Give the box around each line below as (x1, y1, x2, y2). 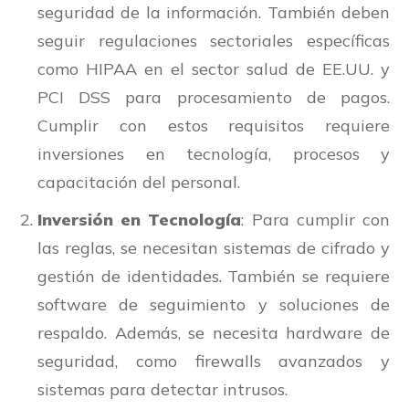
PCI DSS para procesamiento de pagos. (37, 87, 390, 109)
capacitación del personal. (37, 172, 240, 194)
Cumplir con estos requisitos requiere (37, 115, 390, 137)
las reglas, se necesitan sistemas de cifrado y (37, 237, 390, 259)
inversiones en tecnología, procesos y (37, 143, 390, 165)
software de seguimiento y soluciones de (37, 294, 390, 316)
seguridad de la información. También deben (37, 2, 390, 24)
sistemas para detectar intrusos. (37, 379, 288, 401)
